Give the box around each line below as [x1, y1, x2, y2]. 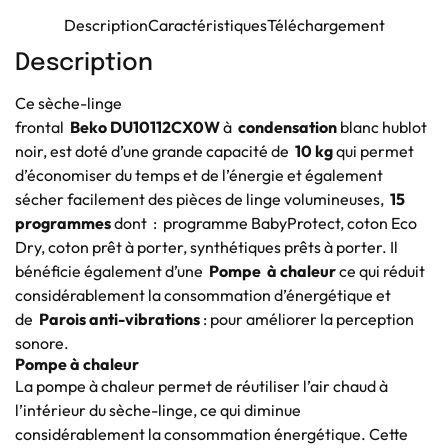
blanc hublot [337, 116, 427, 137]
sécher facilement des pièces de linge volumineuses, [15, 188, 390, 209]
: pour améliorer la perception [203, 308, 414, 329]
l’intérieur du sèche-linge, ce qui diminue [15, 399, 301, 420]
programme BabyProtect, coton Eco [163, 212, 417, 233]
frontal [15, 116, 70, 137]
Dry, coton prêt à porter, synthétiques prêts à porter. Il [15, 236, 398, 257]
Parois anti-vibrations [39, 308, 203, 329]
